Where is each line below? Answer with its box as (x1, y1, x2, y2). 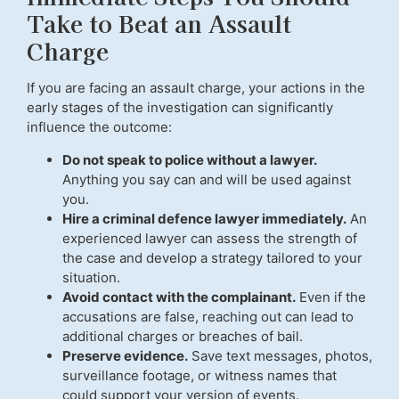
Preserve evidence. (62, 346, 188, 364)
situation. (62, 268, 120, 286)
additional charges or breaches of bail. (62, 327, 303, 345)
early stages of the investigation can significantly (27, 99, 333, 117)
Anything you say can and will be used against (62, 170, 351, 188)
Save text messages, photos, (188, 346, 372, 364)
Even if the (296, 288, 366, 305)
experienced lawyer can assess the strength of (62, 229, 357, 247)
